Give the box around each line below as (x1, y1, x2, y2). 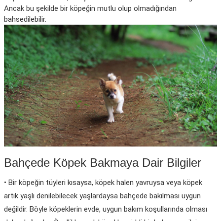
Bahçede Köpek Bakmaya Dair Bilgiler (4, 156, 201, 170)
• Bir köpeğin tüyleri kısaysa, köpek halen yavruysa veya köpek (4, 178, 202, 187)
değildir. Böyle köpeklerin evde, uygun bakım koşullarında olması (4, 205, 207, 214)
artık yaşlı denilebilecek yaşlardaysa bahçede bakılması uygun (4, 191, 201, 201)
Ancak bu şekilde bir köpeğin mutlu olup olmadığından (4, 4, 177, 13)
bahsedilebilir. (4, 15, 46, 24)
